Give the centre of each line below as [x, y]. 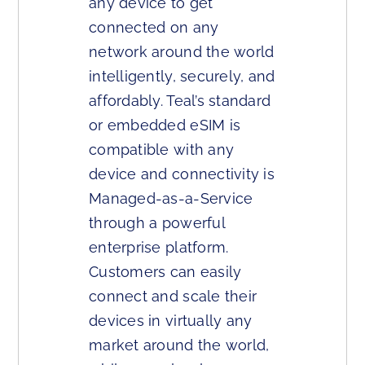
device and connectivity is [182, 174]
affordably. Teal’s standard [180, 101]
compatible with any [162, 150]
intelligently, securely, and [182, 77]
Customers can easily [165, 272]
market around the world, [179, 345]
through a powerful [157, 223]
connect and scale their [173, 297]
